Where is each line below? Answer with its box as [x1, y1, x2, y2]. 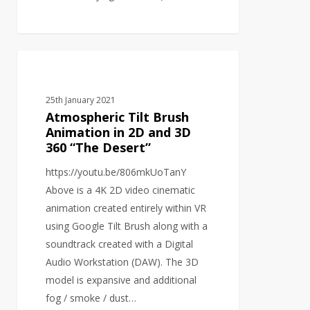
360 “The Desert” [46, 139, 152, 156]
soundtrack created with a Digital [46, 237, 194, 251]
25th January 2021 [46, 94, 116, 107]
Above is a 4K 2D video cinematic [46, 183, 196, 197]
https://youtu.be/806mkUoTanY [46, 165, 187, 179]
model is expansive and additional [46, 273, 197, 287]
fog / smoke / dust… [46, 291, 137, 305]
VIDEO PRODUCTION [39, 66, 126, 78]
